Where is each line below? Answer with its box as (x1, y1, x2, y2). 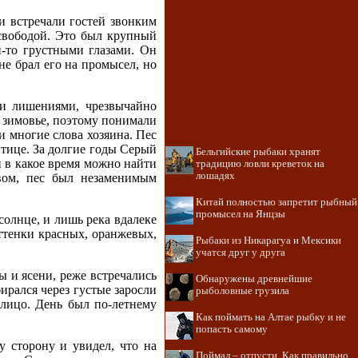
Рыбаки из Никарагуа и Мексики (196, 235, 341, 246)
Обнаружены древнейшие (196, 273, 312, 284)
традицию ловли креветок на (196, 158, 324, 169)
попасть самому (196, 324, 268, 335)
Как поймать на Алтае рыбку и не (196, 312, 346, 323)
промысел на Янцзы (196, 209, 285, 220)
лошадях (196, 170, 235, 181)
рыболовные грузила (196, 285, 289, 296)
